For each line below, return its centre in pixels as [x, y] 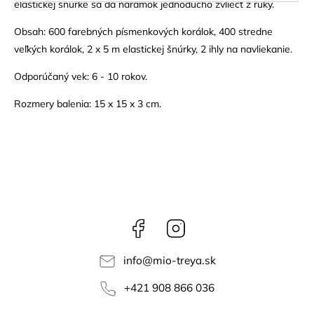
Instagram [209, 224]
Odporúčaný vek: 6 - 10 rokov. [81, 76]
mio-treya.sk [184, 260]
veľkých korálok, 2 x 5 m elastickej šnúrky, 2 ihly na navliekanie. [153, 49]
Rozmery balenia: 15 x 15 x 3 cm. [88, 103]
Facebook [170, 224]
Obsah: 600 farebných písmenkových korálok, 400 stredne [143, 31]
